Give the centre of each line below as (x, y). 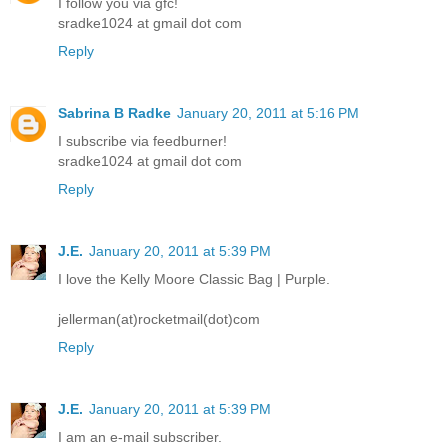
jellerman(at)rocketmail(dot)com (159, 319)
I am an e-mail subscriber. (140, 437)
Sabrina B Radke (114, 113)
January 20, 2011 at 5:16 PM (268, 113)
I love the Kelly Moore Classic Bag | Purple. (194, 279)
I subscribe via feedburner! (142, 141)
